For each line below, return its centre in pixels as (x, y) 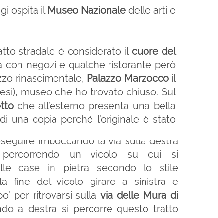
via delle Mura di (139, 195)
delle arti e (151, 10)
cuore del (154, 51)
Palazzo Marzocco (128, 78)
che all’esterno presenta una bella (95, 106)
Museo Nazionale (87, 10)
